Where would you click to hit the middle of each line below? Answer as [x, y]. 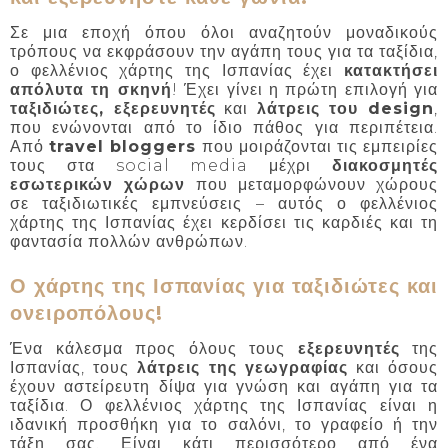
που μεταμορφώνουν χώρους [311, 184]
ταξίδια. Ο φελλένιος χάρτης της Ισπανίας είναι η [224, 405]
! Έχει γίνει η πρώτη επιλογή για [304, 89]
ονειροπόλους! [86, 313]
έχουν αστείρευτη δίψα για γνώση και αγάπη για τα [224, 386]
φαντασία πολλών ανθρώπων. [129, 241]
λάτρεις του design [345, 108]
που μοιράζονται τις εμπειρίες [317, 146]
